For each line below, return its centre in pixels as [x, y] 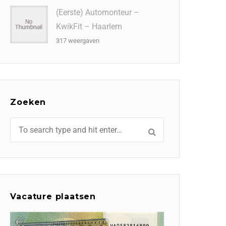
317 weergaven [78, 41]
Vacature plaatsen [53, 197]
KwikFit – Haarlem [89, 26]
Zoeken [28, 102]
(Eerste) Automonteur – [98, 12]
